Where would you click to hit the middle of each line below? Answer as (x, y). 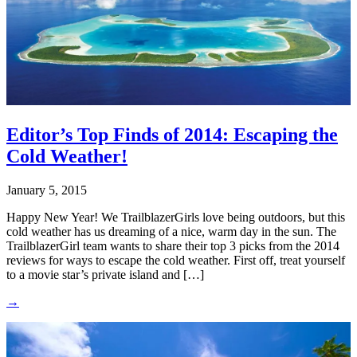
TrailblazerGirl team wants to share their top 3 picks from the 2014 (173, 245)
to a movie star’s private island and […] (105, 274)
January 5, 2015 (47, 190)
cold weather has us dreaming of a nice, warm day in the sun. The (171, 231)
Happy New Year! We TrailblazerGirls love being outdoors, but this (176, 217)
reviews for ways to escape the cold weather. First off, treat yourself (176, 260)
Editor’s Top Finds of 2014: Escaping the (172, 135)
